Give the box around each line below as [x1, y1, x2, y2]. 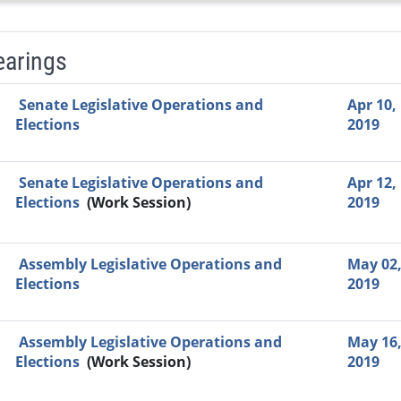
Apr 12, [346, 173, 397, 193]
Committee [95, 94, 175, 115]
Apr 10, [346, 95, 397, 115]
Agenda [308, 94, 363, 115]
